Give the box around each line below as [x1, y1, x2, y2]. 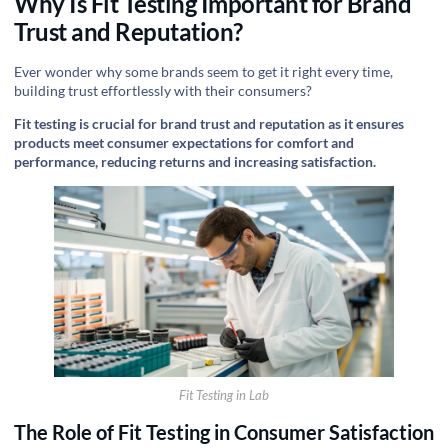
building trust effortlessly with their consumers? [14, 81, 312, 99]
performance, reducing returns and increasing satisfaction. [14, 153, 376, 171]
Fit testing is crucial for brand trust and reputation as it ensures [14, 115, 404, 133]
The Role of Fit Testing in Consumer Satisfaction [14, 419, 434, 444]
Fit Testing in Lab [179, 388, 269, 404]
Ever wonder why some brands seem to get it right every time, [14, 62, 393, 80]
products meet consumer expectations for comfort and [14, 134, 354, 152]
